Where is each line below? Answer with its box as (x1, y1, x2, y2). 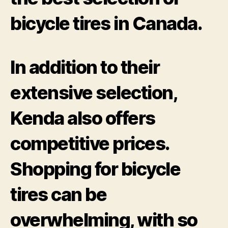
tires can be (10, 183, 107, 206)
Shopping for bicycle (10, 157, 181, 180)
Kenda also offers (10, 106, 155, 129)
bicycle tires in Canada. (10, 12, 203, 35)
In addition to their (10, 55, 160, 78)
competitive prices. (10, 132, 169, 155)
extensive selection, (10, 81, 177, 104)
